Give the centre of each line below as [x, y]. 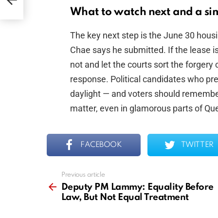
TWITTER [197, 145]
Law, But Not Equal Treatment [125, 198]
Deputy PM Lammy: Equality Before [137, 187]
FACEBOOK [101, 145]
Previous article [83, 175]
